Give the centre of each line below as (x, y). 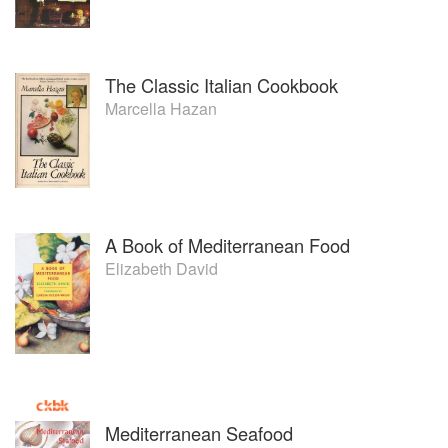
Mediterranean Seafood (199, 432)
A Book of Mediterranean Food (227, 245)
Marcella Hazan (161, 108)
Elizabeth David (161, 269)
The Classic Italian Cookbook (221, 84)
